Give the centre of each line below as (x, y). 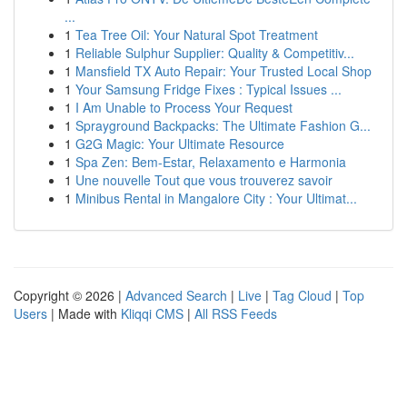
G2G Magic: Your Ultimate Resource (180, 144)
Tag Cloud (302, 295)
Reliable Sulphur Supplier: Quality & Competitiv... (215, 53)
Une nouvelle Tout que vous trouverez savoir (204, 180)
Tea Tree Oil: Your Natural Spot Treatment (197, 35)
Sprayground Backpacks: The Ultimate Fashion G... (223, 125)
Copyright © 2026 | (69, 295)
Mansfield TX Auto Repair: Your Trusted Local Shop (223, 71)
